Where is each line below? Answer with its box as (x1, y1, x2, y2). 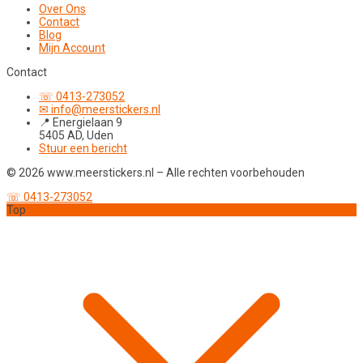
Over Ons (39, 2, 86, 16)
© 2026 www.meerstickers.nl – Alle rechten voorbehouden (6, 166, 305, 180)
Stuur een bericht (39, 142, 127, 156)
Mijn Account (39, 41, 105, 55)
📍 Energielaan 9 (39, 116, 122, 130)
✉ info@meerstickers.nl (39, 103, 160, 117)
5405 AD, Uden (39, 129, 113, 143)
